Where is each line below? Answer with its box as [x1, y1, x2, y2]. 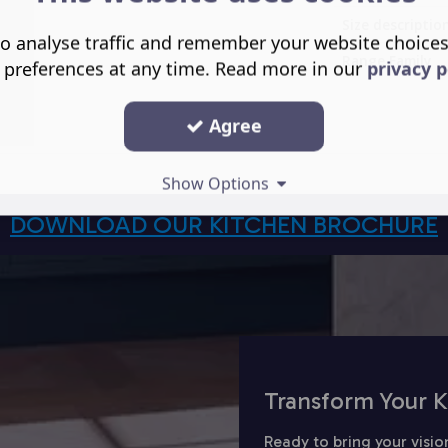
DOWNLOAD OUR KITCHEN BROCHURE [10, 210, 438, 239]
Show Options [162, 172, 277, 194]
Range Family [342, 51, 431, 70]
